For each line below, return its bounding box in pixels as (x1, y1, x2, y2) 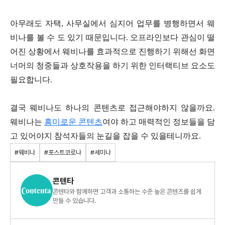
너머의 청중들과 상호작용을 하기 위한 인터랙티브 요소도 (10, 61, 215, 70)
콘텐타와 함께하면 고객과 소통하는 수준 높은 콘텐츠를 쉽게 (53, 188, 201, 196)
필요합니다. (10, 75, 52, 84)
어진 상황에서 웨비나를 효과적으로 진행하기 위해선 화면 (10, 47, 215, 56)
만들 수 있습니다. (53, 197, 96, 205)
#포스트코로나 (44, 149, 81, 157)
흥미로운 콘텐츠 (44, 118, 102, 127)
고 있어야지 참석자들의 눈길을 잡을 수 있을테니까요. (10, 132, 201, 141)
